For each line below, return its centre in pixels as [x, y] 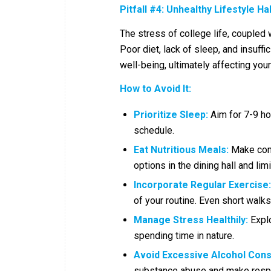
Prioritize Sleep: [171, 114]
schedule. [154, 130]
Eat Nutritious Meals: [181, 149]
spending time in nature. [184, 235]
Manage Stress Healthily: [191, 220]
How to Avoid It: [155, 89]
